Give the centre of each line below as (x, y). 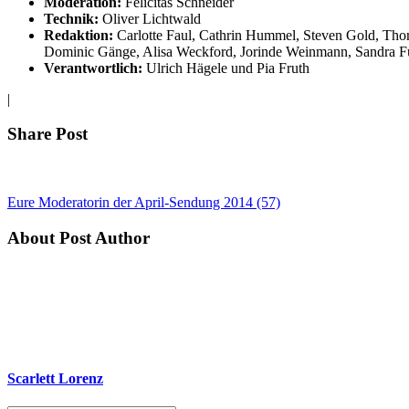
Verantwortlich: (93, 68)
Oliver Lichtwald (150, 18)
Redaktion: (79, 35)
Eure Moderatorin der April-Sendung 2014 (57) (144, 202)
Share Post (47, 134)
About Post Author (79, 237)
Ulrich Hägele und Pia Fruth (226, 68)
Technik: (71, 18)
